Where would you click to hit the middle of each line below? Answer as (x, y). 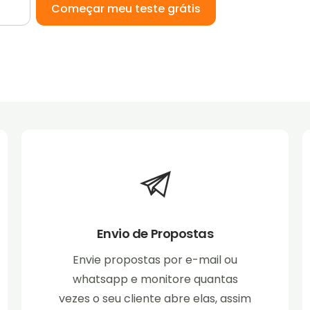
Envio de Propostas (155, 234)
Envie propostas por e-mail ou (155, 260)
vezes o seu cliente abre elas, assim (155, 299)
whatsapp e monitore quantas (155, 280)
